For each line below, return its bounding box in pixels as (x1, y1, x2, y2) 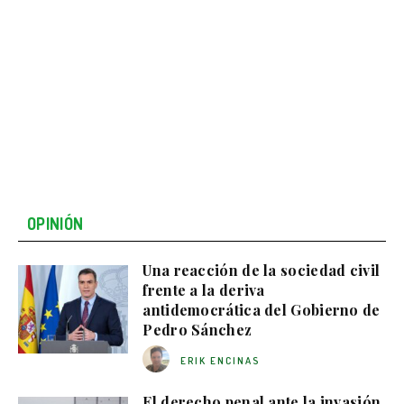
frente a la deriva (142, 280, 265, 300)
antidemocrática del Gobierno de (142, 300, 381, 320)
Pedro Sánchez (142, 320, 252, 340)
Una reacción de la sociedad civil (142, 261, 381, 280)
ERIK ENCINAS (179, 353, 260, 367)
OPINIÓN (27, 214, 84, 234)
